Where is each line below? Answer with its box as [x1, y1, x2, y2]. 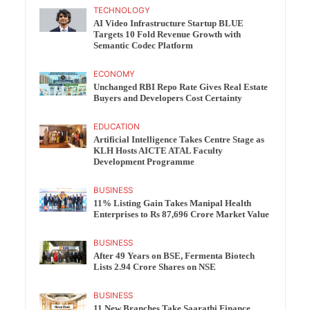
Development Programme [93, 157, 195, 167]
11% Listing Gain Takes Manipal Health [93, 199, 252, 208]
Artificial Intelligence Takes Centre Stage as [93, 135, 265, 145]
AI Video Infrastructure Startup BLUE [93, 19, 244, 28]
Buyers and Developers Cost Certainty [93, 93, 243, 103]
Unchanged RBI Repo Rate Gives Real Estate [93, 82, 268, 92]
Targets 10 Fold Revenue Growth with [93, 30, 241, 39]
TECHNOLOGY [93, 6, 151, 15]
